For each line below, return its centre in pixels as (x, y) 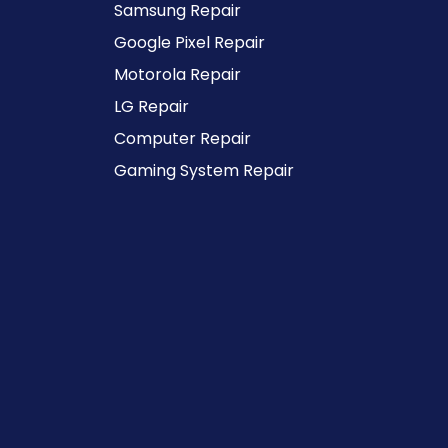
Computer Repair (182, 138)
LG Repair (151, 106)
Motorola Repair (177, 74)
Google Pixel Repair (189, 42)
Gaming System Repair (204, 170)
